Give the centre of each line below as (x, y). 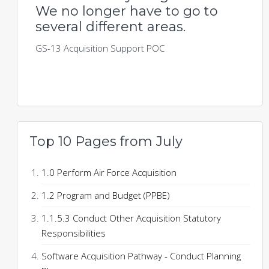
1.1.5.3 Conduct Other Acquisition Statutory (131, 218)
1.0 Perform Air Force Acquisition (109, 173)
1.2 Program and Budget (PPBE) (105, 195)
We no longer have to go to (126, 11)
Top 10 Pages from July (106, 142)
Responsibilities (73, 233)
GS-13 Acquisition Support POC (100, 48)
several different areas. (110, 27)
